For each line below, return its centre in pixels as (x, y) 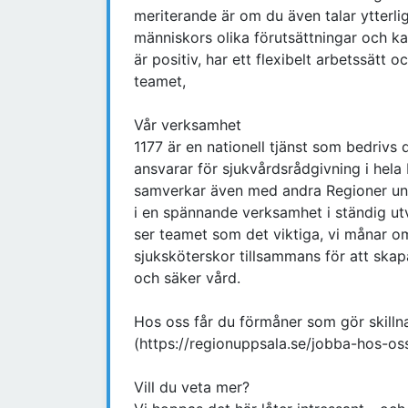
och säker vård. (187, 278)
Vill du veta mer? (192, 388)
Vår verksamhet (188, 125)
